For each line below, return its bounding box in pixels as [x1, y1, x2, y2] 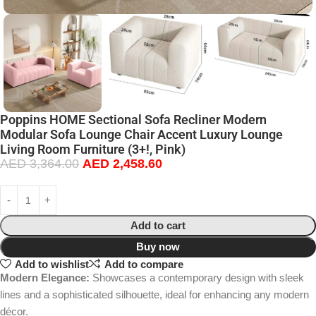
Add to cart [130, 219, 186, 232]
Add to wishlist [14, 257, 89, 270]
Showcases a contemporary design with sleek [90, 272, 304, 284]
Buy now [136, 241, 180, 253]
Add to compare [104, 257, 183, 270]
